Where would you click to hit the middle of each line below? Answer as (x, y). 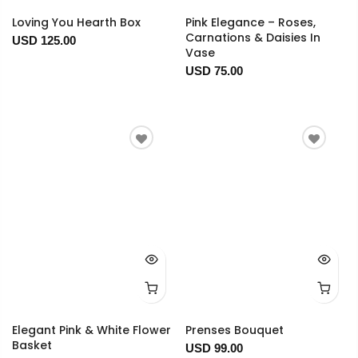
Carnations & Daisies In (253, 37)
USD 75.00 (214, 70)
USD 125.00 (44, 40)
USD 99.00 (214, 348)
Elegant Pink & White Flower (91, 330)
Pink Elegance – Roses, (250, 22)
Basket (32, 345)
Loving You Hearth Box (76, 22)
